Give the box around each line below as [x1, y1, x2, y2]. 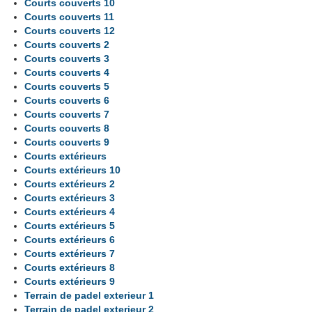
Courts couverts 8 [24, 122, 110, 134]
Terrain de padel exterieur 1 [24, 289, 155, 301]
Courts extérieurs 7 [24, 247, 116, 259]
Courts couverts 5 [24, 80, 110, 92]
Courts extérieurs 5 [24, 219, 116, 231]
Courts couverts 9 [24, 136, 110, 148]
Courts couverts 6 [24, 94, 110, 106]
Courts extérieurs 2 [24, 178, 116, 189]
